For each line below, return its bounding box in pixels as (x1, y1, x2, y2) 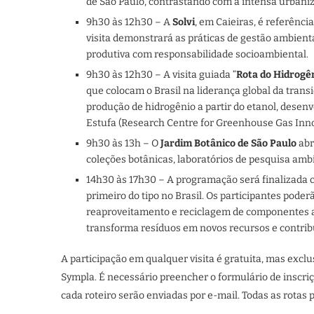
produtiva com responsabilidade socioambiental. (86, 48, 308, 60)
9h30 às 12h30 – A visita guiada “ (86, 68, 236, 81)
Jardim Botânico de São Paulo (161, 137, 296, 149)
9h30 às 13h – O (86, 137, 161, 149)
